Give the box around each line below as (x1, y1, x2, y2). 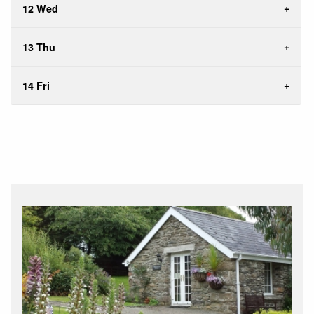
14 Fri (22, 78, 50, 93)
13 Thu (22, 40, 55, 55)
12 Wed (22, 1, 58, 16)
